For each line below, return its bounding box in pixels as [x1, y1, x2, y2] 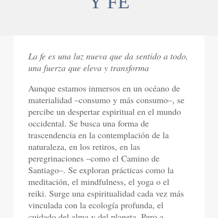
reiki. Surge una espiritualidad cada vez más [28, 187, 184, 199]
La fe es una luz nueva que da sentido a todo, [28, 50, 189, 62]
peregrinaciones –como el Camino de [28, 152, 160, 164]
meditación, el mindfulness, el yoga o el [28, 175, 170, 187]
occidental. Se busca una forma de [28, 117, 149, 129]
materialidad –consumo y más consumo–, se [28, 93, 185, 106]
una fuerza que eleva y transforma [28, 61, 149, 73]
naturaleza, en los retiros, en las [28, 140, 141, 152]
